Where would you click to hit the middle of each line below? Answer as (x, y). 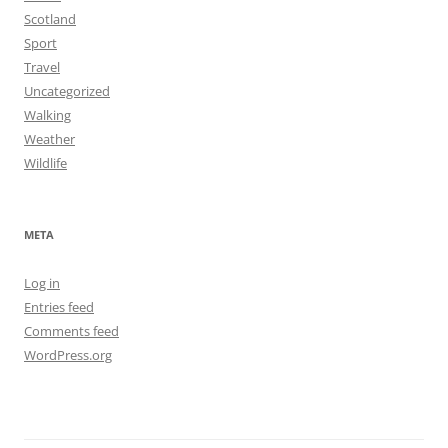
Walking (47, 115)
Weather (49, 139)
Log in (42, 283)
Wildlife (45, 163)
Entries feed (59, 307)
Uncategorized (67, 91)
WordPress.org (68, 355)
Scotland (50, 19)
